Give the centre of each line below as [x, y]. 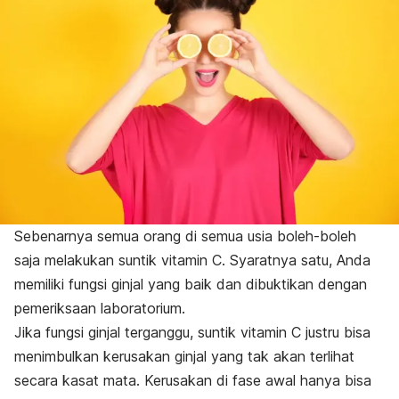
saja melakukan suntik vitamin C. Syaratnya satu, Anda [192, 261]
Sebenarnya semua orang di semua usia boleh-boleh [185, 236]
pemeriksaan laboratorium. [100, 309]
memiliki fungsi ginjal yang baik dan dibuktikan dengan [191, 285]
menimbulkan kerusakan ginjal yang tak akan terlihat [184, 357]
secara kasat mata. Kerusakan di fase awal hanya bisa [193, 381]
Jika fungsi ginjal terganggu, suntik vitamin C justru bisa [192, 333]
